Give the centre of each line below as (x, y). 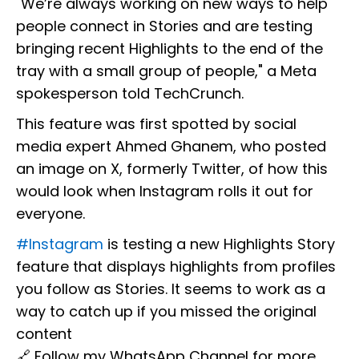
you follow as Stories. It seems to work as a (171, 289)
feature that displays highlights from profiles (176, 267)
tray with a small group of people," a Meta (166, 71)
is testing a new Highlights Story (219, 244)
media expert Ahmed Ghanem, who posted (171, 147)
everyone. (50, 214)
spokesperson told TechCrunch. (130, 94)
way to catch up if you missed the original (166, 312)
